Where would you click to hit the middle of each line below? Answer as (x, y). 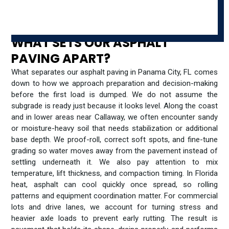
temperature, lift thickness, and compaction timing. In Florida (114, 173)
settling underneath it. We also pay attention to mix (114, 162)
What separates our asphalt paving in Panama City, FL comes (114, 72)
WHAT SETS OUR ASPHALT (90, 42)
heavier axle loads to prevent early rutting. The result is (114, 218)
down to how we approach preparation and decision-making (114, 83)
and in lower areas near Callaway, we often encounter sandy (114, 117)
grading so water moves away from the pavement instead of (114, 151)
